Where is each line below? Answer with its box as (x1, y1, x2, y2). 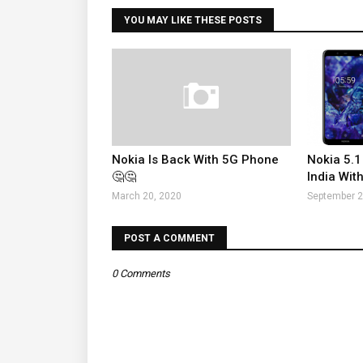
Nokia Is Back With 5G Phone (112, 152, 279, 167)
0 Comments (112, 267, 170, 280)
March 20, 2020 (112, 190, 181, 202)
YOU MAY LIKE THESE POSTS (124, 15, 262, 26)
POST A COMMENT (124, 233, 215, 244)
